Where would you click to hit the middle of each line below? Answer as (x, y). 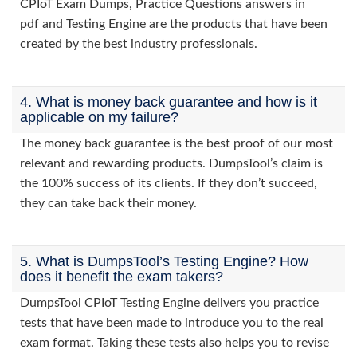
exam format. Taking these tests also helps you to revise (175, 343)
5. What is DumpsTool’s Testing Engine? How (164, 261)
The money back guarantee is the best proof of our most (177, 143)
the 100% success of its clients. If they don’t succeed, (169, 183)
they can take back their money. (108, 203)
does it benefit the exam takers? (122, 277)
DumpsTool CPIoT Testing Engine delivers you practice (169, 303)
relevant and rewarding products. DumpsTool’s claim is (171, 163)
